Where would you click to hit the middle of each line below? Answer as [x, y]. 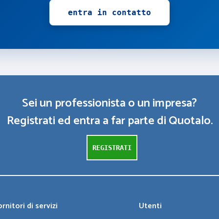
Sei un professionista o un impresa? [109, 103]
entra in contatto [109, 12]
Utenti [151, 206]
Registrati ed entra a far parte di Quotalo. [109, 121]
